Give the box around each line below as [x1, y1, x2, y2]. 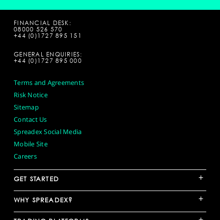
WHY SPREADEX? [14, 196, 73, 204]
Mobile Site [14, 139, 48, 149]
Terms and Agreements [14, 78, 84, 87]
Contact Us [14, 115, 47, 124]
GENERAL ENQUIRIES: [14, 51, 82, 58]
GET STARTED [14, 175, 59, 183]
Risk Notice [14, 90, 48, 100]
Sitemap [14, 103, 39, 112]
